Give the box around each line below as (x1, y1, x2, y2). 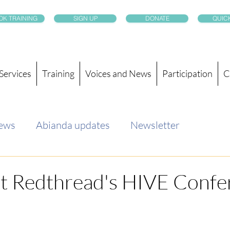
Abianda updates (36, 119, 110, 131)
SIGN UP (73, 14, 98, 22)
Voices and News (85, 68, 151, 79)
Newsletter (130, 119, 180, 131)
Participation (162, 68, 213, 79)
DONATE (145, 14, 169, 22)
